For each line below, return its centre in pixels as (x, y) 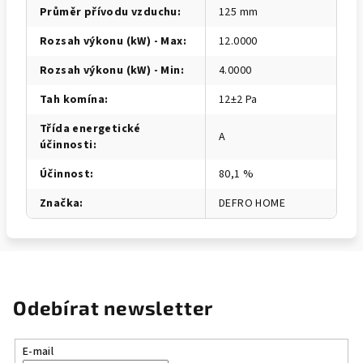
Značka (60, 203)
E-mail (38, 351)
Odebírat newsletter (113, 307)
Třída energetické (90, 129)
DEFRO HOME (252, 203)
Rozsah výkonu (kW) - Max (111, 41)
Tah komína (73, 100)
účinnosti (66, 145)
